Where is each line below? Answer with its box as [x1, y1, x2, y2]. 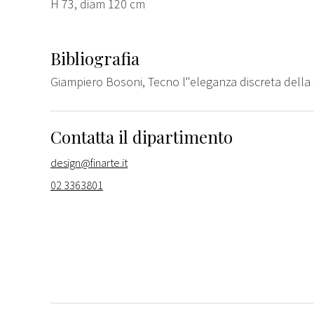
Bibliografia [50, 46, 139, 69]
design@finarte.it [50, 155, 128, 170]
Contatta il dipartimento [50, 125, 233, 148]
